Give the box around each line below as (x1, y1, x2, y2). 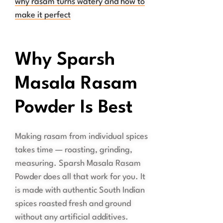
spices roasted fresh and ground (15, 200, 131, 209)
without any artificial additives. (15, 213, 128, 222)
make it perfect (15, 11, 71, 20)
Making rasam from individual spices (15, 132, 148, 141)
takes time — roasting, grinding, (15, 146, 132, 155)
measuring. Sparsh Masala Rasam (15, 159, 141, 168)
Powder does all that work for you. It (15, 173, 145, 182)
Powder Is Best (15, 99, 133, 117)
